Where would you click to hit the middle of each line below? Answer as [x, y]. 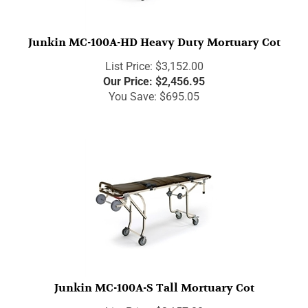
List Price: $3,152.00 [154, 60]
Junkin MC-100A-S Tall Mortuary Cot [154, 282]
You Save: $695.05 [154, 91]
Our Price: [128, 76]
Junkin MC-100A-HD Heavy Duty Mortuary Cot [154, 37]
